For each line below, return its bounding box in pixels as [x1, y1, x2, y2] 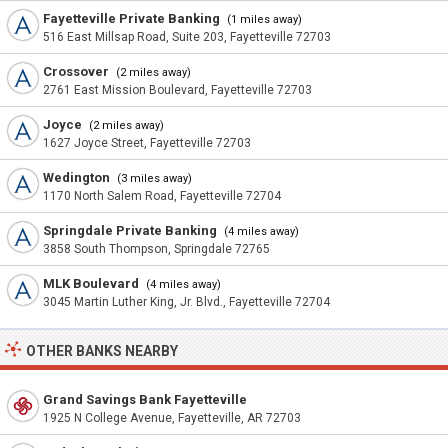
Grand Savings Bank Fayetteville [43, 392, 247, 407]
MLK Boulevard [43, 276, 139, 291]
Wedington [43, 170, 110, 185]
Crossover [43, 64, 109, 79]
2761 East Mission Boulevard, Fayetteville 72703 [43, 83, 312, 97]
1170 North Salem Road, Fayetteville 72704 [43, 189, 281, 203]
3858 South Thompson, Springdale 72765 [43, 242, 270, 256]
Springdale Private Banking [43, 223, 217, 238]
